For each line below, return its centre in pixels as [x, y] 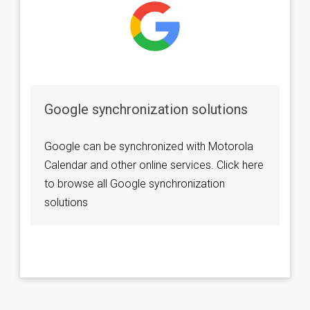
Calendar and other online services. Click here [154, 165]
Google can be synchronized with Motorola [149, 146]
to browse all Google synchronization [135, 183]
